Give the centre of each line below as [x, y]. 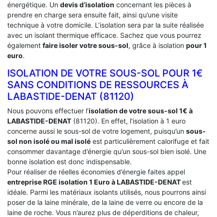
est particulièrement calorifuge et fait [150, 141]
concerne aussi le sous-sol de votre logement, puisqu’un [97, 131]
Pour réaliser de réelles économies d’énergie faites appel [96, 171]
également [25, 45]
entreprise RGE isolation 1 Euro [59, 182]
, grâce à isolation [157, 45]
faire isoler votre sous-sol [85, 45]
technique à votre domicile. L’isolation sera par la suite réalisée [106, 25]
